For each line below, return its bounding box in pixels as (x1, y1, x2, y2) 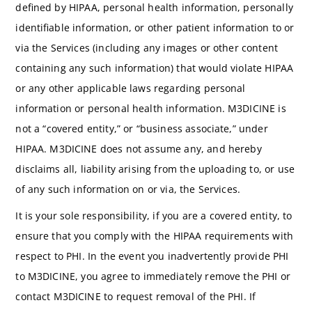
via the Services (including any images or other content (15, 40, 278, 54)
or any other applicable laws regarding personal (15, 81, 246, 95)
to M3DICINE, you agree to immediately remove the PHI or (15, 270, 291, 283)
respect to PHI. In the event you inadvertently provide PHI (15, 249, 289, 263)
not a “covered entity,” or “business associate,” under (15, 121, 268, 135)
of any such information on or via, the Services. (15, 182, 244, 196)
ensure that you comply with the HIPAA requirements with (15, 229, 293, 243)
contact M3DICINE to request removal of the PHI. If (15, 290, 256, 304)
